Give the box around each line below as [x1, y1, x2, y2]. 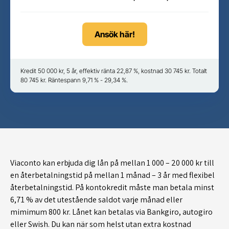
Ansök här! [94, 29, 135, 39]
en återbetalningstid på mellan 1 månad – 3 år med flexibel [10, 169, 215, 180]
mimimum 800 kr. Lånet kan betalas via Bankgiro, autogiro [10, 206, 213, 217]
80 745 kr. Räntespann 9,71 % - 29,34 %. [20, 76, 128, 84]
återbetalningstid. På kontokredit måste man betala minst [10, 181, 214, 193]
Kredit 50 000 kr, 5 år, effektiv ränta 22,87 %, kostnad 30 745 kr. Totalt [20, 66, 207, 75]
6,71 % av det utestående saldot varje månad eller [10, 194, 182, 205]
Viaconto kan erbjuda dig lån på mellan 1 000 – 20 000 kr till [10, 157, 214, 168]
